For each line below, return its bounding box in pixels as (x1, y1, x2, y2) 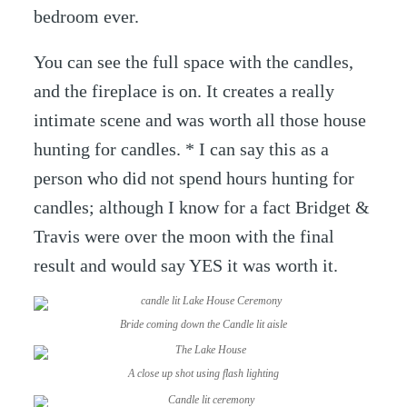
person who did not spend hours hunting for (34, 167, 355, 188)
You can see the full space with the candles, (34, 51, 354, 72)
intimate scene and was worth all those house (34, 109, 367, 130)
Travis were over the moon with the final (34, 225, 335, 246)
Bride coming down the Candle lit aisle (120, 318, 287, 331)
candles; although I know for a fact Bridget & (34, 196, 371, 217)
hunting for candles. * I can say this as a (34, 138, 330, 159)
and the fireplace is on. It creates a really (34, 80, 335, 101)
